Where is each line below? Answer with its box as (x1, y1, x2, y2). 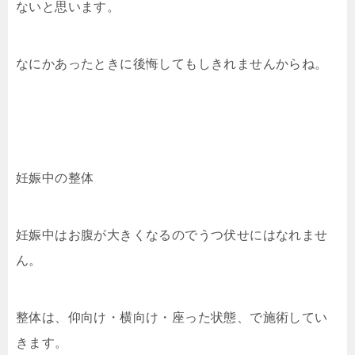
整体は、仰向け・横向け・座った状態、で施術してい (16, 310, 328, 324)
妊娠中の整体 (16, 170, 94, 185)
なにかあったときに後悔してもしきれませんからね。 (16, 56, 328, 71)
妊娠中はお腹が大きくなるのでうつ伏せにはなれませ (16, 227, 328, 242)
